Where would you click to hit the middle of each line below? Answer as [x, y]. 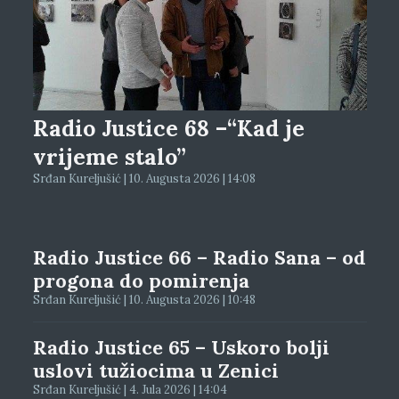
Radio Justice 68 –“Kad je [168, 128]
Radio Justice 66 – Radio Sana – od [199, 257]
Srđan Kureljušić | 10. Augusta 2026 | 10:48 [144, 299]
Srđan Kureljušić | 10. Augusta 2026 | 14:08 [144, 178]
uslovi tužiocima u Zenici [155, 370]
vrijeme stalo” [109, 156]
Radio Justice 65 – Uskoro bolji [181, 347]
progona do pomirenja [141, 280]
